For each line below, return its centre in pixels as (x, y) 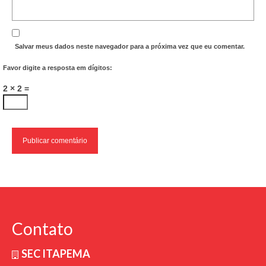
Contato (42, 228)
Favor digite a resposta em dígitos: (58, 67)
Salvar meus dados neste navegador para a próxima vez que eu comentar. (130, 46)
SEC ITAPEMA (56, 253)
